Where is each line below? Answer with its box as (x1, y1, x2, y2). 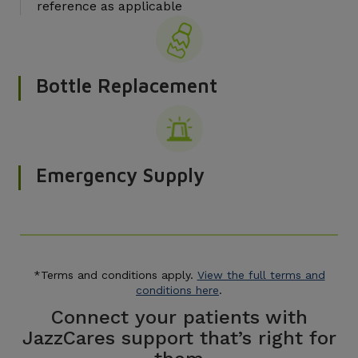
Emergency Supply (36, 163, 205, 186)
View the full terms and (197, 268, 325, 281)
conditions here (136, 283, 219, 296)
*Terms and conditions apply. (33, 268, 197, 281)
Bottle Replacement (36, 74, 217, 97)
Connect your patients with (50, 305, 308, 328)
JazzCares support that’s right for (22, 326, 336, 349)
